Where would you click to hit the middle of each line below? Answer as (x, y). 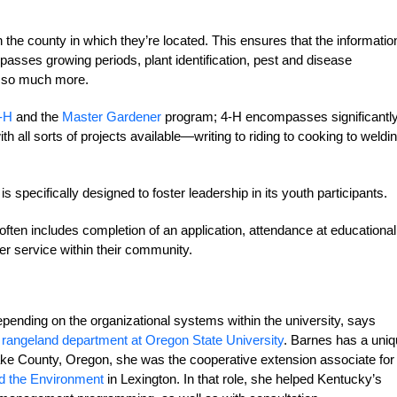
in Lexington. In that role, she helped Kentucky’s (243, 379)
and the (37, 117)
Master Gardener (112, 117)
